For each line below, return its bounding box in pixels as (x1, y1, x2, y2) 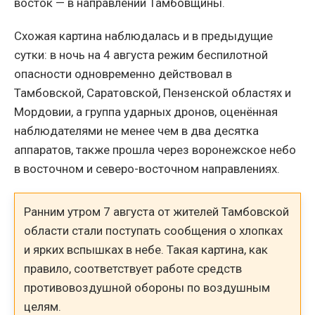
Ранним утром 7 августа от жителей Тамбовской (24, 205, 290, 219)
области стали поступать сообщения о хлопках (24, 224, 283, 238)
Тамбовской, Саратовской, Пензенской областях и (14, 86, 291, 101)
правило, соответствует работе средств (24, 262, 243, 276)
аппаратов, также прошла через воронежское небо (14, 143, 296, 157)
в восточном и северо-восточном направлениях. (14, 162, 280, 176)
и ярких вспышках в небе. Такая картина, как (24, 243, 269, 257)
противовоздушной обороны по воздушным (24, 281, 271, 295)
